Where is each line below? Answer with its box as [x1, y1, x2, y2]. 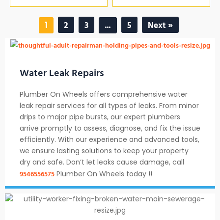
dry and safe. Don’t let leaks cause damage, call [20, 157, 184, 167]
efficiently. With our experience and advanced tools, [20, 135, 199, 145]
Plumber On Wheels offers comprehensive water [20, 89, 188, 100]
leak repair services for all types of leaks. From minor [20, 101, 199, 111]
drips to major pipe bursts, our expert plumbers [20, 112, 180, 122]
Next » [148, 19, 173, 31]
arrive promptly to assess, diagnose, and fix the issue [20, 123, 200, 134]
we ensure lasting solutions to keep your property [20, 146, 189, 156]
